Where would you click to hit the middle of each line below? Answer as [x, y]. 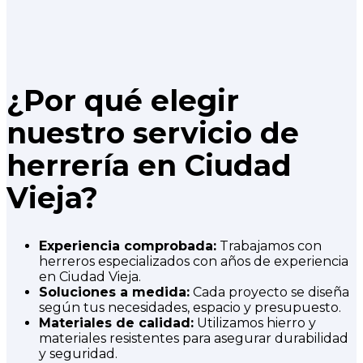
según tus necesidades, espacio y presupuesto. [190, 307]
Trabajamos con [269, 246]
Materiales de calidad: [116, 322]
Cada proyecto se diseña [269, 292]
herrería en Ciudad [149, 165]
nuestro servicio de [153, 132]
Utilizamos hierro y [255, 322]
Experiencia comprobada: [128, 246]
